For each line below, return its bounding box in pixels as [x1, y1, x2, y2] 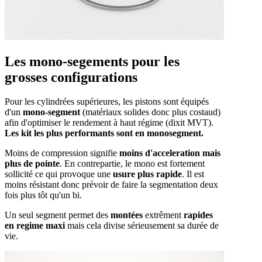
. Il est [182, 169, 204, 180]
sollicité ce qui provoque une [5, 169, 113, 180]
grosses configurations [5, 69, 137, 85]
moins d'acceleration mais [119, 148, 220, 158]
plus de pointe [5, 158, 60, 169]
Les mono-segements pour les [5, 53, 180, 69]
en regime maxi [5, 220, 65, 231]
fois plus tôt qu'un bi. [5, 190, 82, 201]
